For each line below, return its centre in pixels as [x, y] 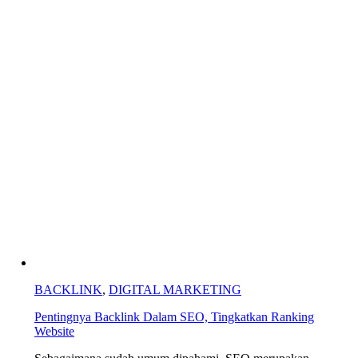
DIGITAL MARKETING [175, 289]
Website [54, 331]
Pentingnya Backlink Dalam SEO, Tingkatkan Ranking [174, 316]
